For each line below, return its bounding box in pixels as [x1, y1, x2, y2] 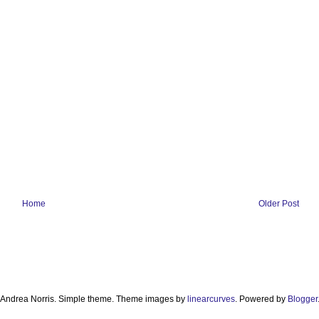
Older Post [258, 199, 299, 209]
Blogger [287, 294, 318, 305]
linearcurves [187, 294, 235, 305]
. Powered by [234, 294, 288, 305]
